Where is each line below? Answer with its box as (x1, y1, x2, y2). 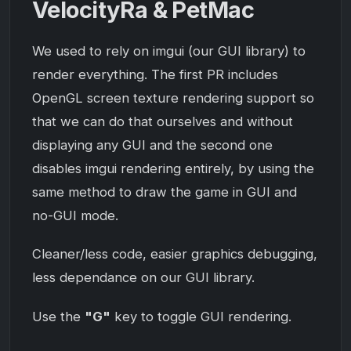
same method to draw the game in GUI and (32, 184, 297, 201)
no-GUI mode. (32, 208, 118, 224)
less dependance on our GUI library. (32, 270, 255, 286)
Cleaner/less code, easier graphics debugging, (32, 246, 317, 262)
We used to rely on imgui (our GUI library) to (32, 43, 306, 60)
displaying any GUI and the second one (32, 137, 273, 154)
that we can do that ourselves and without (32, 114, 293, 130)
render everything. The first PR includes (32, 67, 278, 83)
